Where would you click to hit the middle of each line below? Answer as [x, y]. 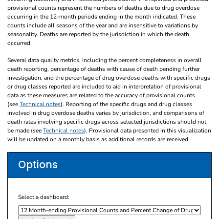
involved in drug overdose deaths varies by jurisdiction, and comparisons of [106, 113]
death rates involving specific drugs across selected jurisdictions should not [107, 121]
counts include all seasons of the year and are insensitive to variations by [103, 25]
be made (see [25, 130]
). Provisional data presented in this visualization [148, 130]
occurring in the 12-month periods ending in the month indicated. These [101, 16]
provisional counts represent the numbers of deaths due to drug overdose [103, 8]
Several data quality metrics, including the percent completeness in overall [105, 60]
